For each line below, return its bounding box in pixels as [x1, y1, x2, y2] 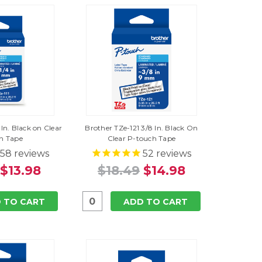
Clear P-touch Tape [107, 134, 176, 143]
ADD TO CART [123, 196, 188, 208]
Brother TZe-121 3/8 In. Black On [85, 123, 198, 133]
